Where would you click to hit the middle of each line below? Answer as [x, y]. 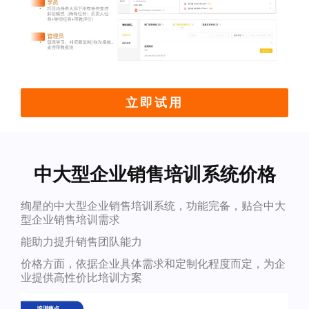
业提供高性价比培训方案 [81, 278]
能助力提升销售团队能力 [81, 242]
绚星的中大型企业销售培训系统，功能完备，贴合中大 [153, 206]
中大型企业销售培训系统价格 [154, 174]
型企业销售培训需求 [70, 220]
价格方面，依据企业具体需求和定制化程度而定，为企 [153, 264]
